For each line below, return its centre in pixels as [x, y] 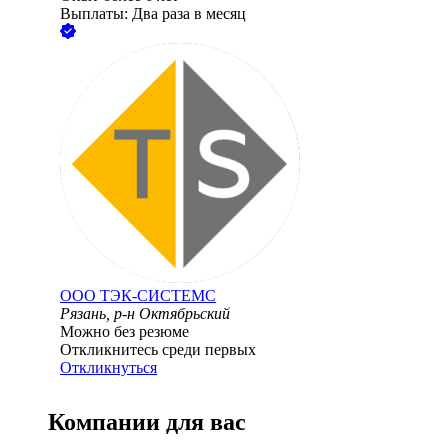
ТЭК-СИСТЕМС [158, 296]
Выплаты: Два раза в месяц [153, 14]
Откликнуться [108, 368]
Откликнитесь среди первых [158, 350]
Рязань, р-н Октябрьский [145, 314]
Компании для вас [147, 422]
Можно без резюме [124, 332]
